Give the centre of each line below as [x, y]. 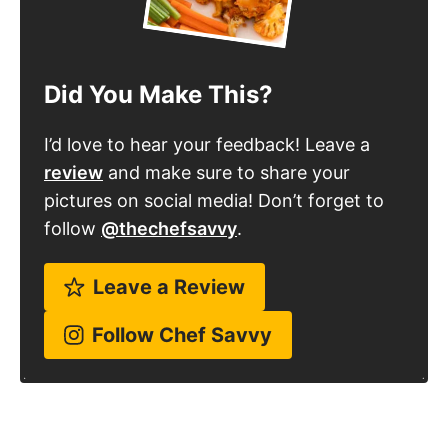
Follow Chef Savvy [182, 310]
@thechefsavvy [169, 204]
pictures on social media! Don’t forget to [214, 176]
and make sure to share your [226, 148]
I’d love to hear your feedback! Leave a [210, 120]
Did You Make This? [158, 70]
